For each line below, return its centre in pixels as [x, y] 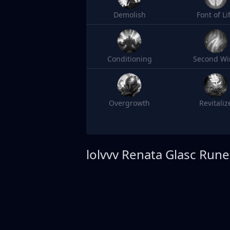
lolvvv [102, 154]
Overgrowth [129, 103]
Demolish [129, 15]
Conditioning [129, 59]
